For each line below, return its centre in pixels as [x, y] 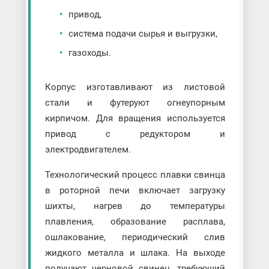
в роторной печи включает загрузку [135, 190]
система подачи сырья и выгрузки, [143, 33]
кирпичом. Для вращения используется [135, 118]
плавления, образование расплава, [135, 221]
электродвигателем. [88, 149]
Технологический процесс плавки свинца [135, 174]
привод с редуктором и [135, 134]
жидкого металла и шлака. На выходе [135, 252]
